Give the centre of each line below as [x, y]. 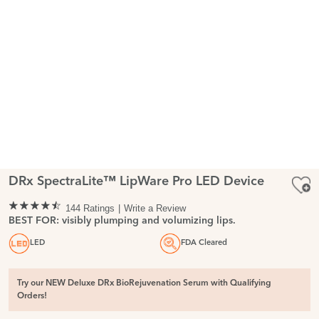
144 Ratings [90, 208]
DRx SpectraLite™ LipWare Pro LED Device [136, 182]
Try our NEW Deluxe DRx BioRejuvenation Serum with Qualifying [144, 283]
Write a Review [155, 208]
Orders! [32, 296]
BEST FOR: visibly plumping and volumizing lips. [122, 221]
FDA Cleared [204, 243]
